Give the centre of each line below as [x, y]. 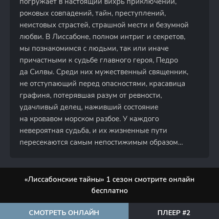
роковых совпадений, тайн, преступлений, [93, 13]
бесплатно [109, 191]
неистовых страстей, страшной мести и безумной [104, 25]
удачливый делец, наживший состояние [89, 107]
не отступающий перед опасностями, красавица [102, 84]
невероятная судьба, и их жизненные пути [93, 131]
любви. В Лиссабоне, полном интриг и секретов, [102, 37]
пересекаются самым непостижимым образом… [101, 142]
